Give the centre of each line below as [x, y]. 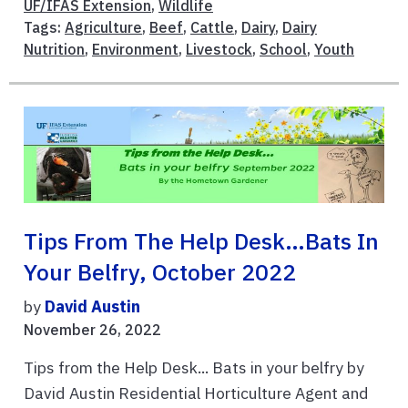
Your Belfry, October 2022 [160, 272]
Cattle [212, 28]
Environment [135, 50]
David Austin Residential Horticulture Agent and [196, 393]
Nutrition [54, 50]
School [283, 50]
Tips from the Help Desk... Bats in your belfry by [194, 367]
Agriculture [103, 28]
